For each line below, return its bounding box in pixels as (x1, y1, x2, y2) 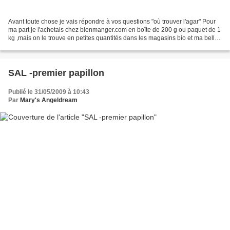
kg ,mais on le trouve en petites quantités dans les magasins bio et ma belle (8, 34, 218, 42)
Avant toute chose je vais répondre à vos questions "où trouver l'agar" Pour (8, 18, 216, 26)
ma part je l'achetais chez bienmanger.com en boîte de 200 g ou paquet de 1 (8, 26, 221, 34)
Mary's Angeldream (20, 97, 78, 104)
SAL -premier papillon (8, 68, 104, 79)
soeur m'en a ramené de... (8, 43, 81, 50)
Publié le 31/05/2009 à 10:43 (8, 88, 89, 96)
